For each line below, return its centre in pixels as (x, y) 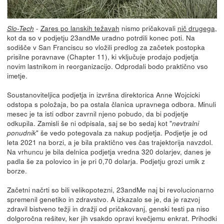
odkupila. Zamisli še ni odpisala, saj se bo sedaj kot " (89, 123)
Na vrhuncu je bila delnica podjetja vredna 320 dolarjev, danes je (109, 151)
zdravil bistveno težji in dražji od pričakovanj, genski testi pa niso (108, 208)
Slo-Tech (20, 28)
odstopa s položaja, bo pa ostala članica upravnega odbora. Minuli (111, 104)
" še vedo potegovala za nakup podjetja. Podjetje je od (121, 132)
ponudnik (21, 132)
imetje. (17, 75)
